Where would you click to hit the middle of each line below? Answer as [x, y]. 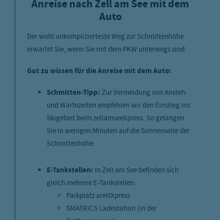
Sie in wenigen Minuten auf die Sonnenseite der [118, 131]
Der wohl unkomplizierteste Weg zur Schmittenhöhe [105, 37]
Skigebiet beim [70, 118]
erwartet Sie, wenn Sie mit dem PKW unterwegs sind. [108, 50]
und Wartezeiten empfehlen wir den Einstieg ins [118, 106]
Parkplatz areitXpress [98, 196]
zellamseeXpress [118, 118]
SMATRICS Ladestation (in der [111, 209]
